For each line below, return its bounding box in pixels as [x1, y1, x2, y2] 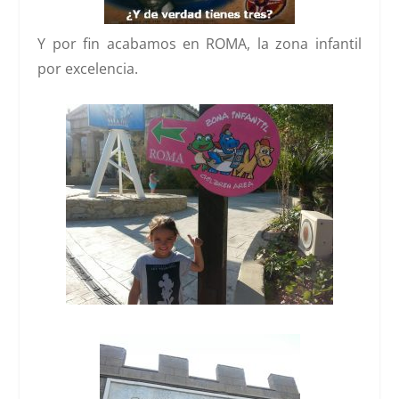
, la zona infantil [247, 34, 362, 54]
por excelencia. [37, 59, 139, 79]
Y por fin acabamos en [37, 34, 207, 54]
